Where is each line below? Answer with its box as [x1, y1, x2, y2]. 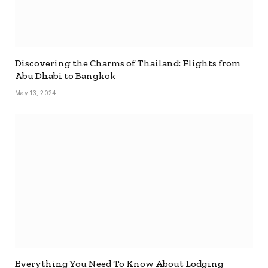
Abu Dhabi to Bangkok [15, 70, 116, 82]
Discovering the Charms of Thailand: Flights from [15, 57, 240, 69]
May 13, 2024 [15, 89, 57, 97]
